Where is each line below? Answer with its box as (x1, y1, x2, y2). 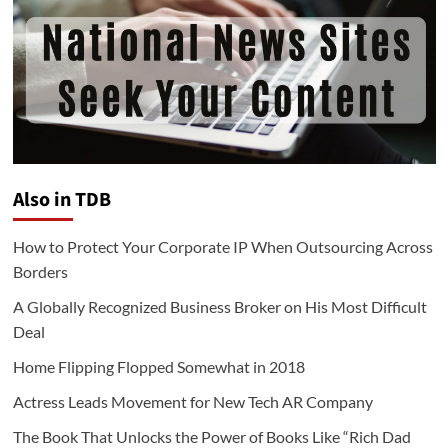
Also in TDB (12, 186, 111, 215)
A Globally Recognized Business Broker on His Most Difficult (12, 297, 427, 317)
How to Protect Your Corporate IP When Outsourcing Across (12, 237, 433, 257)
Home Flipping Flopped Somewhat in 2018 (12, 357, 305, 377)
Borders (12, 262, 68, 282)
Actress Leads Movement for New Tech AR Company (12, 392, 373, 412)
